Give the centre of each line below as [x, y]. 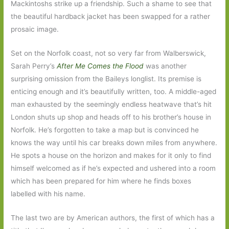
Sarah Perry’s [33, 66]
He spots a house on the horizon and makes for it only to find [111, 156]
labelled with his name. [48, 194]
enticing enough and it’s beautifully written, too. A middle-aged [114, 92]
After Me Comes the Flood [101, 66]
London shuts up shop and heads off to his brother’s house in [111, 117]
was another [166, 66]
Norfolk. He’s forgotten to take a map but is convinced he [105, 130]
